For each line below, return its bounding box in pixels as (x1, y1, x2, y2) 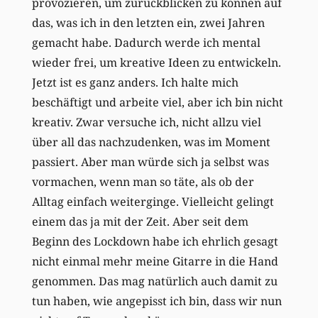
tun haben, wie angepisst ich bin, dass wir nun (31, 292, 282, 309)
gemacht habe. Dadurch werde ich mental (31, 34, 261, 50)
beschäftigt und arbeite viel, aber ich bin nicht (31, 94, 283, 110)
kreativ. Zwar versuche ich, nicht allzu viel (31, 114, 261, 130)
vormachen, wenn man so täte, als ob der (31, 173, 254, 190)
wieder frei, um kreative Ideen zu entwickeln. (31, 54, 281, 70)
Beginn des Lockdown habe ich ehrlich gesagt (31, 233, 278, 249)
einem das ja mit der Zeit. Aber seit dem (31, 213, 248, 229)
